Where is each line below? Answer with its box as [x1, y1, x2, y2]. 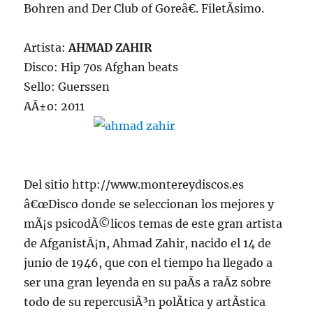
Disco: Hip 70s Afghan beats [24, 60, 179, 74]
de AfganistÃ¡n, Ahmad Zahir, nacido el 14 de [24, 236, 272, 250]
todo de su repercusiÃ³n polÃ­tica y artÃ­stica [24, 295, 266, 309]
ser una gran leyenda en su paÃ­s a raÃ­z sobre [24, 275, 272, 289]
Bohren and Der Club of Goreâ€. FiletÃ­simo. [24, 1, 265, 15]
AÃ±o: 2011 [24, 99, 85, 113]
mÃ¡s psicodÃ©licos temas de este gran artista [24, 217, 283, 231]
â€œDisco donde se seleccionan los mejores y [24, 197, 275, 211]
